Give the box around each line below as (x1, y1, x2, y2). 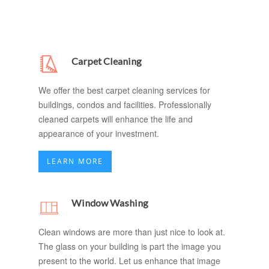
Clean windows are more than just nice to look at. (38, 226, 225, 238)
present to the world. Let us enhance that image (38, 255, 220, 267)
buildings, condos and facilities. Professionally (38, 98, 211, 110)
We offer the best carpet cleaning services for (38, 84, 210, 96)
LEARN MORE (47, 156, 103, 166)
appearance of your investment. (38, 127, 159, 139)
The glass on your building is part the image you (38, 240, 221, 252)
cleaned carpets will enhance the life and (38, 113, 193, 125)
